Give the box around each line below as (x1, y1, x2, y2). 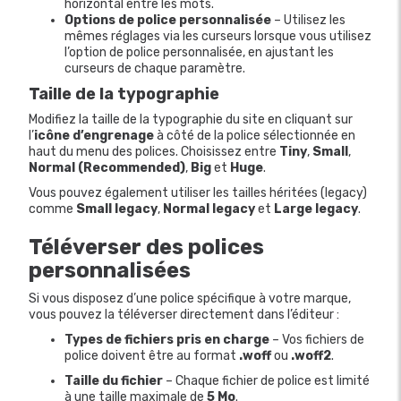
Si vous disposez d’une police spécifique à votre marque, (29, 290, 351, 306)
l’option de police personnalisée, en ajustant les (64, 44, 334, 60)
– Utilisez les (271, 12, 346, 28)
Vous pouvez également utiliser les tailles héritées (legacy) (29, 184, 367, 200)
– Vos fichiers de (269, 331, 364, 347)
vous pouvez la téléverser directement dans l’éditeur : (29, 306, 339, 322)
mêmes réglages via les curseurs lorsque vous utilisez (64, 28, 371, 44)
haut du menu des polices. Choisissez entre (29, 143, 279, 159)
